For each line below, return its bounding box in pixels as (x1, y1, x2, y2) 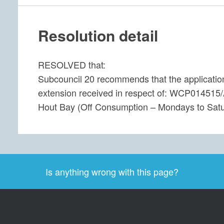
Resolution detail (38, 24, 158, 46)
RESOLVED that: (38, 58, 105, 71)
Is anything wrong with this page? (45, 165, 178, 178)
